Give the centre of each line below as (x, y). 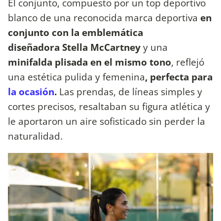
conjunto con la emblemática (75, 33)
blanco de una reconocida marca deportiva (103, 18)
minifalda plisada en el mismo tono (90, 62)
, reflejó (188, 62)
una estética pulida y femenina (76, 77)
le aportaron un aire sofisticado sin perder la (107, 121)
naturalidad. (35, 136)
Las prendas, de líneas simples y (129, 92)
